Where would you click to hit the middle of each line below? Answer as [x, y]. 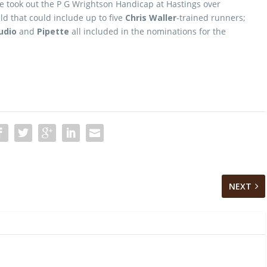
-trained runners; [211, 18]
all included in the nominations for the [148, 31]
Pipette [53, 31]
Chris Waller [151, 18]
